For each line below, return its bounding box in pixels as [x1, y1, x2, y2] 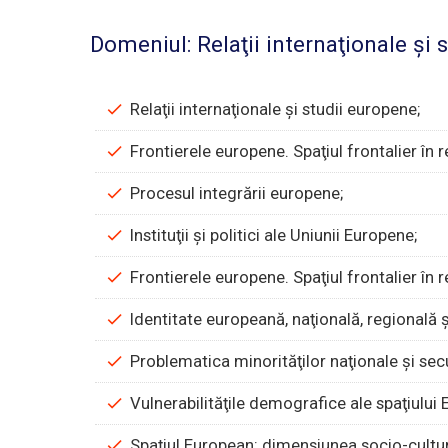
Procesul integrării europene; [130, 183, 344, 204]
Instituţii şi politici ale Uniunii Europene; [130, 225, 418, 246]
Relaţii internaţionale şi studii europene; [130, 99, 421, 120]
